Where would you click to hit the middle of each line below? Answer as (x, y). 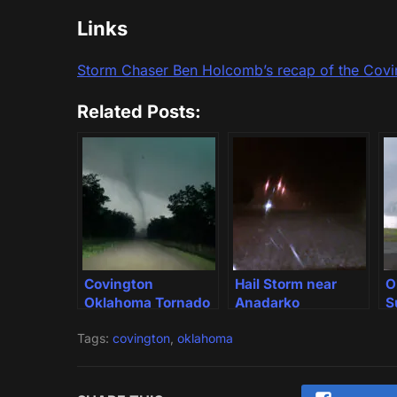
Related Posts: (139, 112)
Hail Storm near (286, 284)
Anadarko (267, 303)
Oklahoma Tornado (147, 303)
